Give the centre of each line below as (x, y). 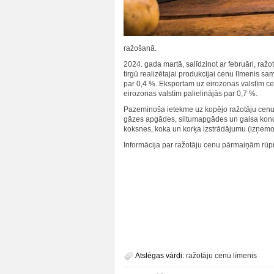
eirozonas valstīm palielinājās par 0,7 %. (191, 94)
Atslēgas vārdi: (161, 256)
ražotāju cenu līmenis (221, 256)
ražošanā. (140, 48)
